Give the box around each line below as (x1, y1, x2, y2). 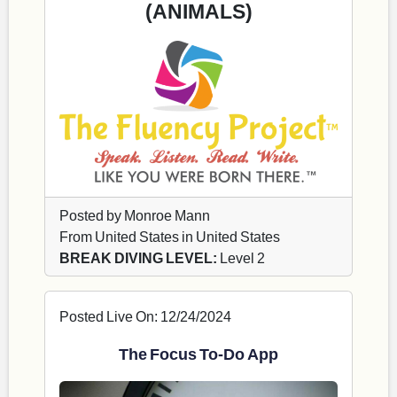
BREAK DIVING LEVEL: (59, 249, 217, 267)
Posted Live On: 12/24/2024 (59, 307, 231, 325)
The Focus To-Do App (119, 344, 278, 364)
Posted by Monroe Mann (59, 206, 210, 224)
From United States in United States (59, 228, 280, 245)
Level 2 (217, 249, 265, 267)
